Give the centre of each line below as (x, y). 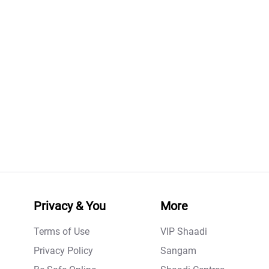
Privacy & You (70, 206)
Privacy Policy (63, 251)
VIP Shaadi (184, 232)
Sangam (178, 251)
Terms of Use (62, 232)
